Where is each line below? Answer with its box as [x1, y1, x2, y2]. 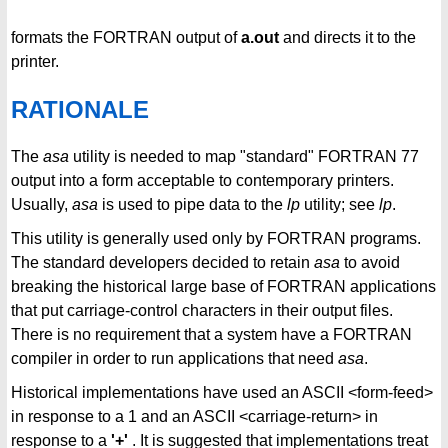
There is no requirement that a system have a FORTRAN [11, 326, 412, 344]
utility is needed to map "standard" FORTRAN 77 [69, 148, 419, 166]
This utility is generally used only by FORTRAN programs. [11, 230, 421, 248]
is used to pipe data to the [98, 196, 287, 214]
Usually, [11, 196, 72, 214]
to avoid [340, 254, 400, 272]
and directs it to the [279, 29, 416, 47]
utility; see [300, 196, 379, 214]
